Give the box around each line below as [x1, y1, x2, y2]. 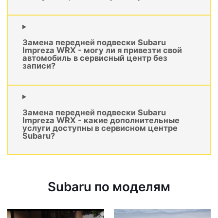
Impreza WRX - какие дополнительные [22, 115, 180, 126]
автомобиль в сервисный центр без [22, 53, 167, 63]
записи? [22, 61, 55, 71]
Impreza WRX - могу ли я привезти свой [22, 45, 182, 55]
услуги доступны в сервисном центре [22, 123, 178, 133]
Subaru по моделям [48, 179, 170, 195]
